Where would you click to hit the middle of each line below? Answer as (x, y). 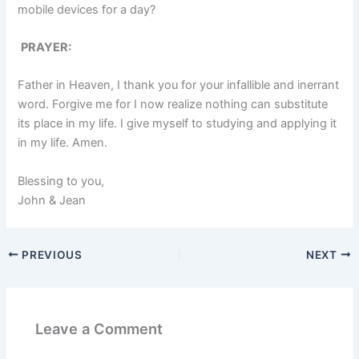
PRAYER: (46, 48)
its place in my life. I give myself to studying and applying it (177, 124)
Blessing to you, (61, 181)
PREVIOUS (50, 254)
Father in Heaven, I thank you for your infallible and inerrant (179, 85)
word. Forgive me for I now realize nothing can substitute (173, 105)
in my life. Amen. (63, 143)
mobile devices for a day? (87, 9)
